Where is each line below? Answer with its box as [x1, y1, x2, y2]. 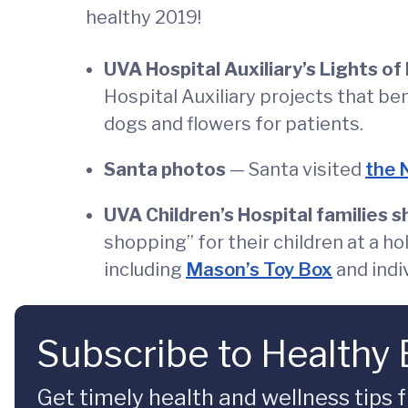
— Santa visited [226, 158, 365, 181]
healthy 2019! [86, 6, 201, 29]
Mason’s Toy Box [186, 259, 332, 281]
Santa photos [104, 158, 226, 181]
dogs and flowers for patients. [104, 113, 363, 136]
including [104, 259, 186, 281]
